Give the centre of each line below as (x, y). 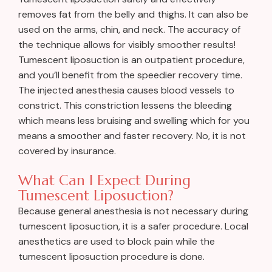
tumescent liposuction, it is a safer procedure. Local (133, 226)
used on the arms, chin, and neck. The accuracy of (129, 29)
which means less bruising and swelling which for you (134, 120)
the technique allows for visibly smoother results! (127, 44)
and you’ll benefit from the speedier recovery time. (130, 75)
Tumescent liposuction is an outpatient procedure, (131, 59)
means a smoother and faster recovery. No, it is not (132, 135)
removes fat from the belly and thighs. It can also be (133, 14)
